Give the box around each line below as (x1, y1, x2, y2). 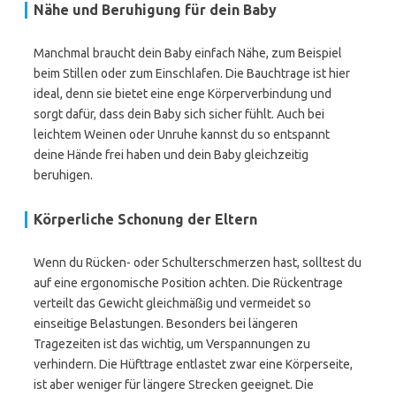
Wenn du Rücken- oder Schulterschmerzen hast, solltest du (34, 255, 362, 270)
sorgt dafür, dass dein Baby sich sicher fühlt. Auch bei (34, 107, 324, 121)
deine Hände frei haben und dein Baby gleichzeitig (34, 148, 308, 162)
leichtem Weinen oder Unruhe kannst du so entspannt (34, 127, 330, 141)
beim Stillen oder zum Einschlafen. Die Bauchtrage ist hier (34, 66, 350, 80)
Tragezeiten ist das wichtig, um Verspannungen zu (34, 337, 310, 351)
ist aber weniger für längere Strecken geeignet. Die (34, 377, 314, 392)
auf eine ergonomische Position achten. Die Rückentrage (34, 276, 343, 290)
